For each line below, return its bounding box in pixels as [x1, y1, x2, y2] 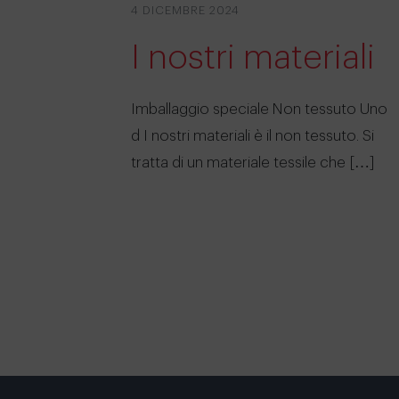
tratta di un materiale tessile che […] [131, 154, 375, 170]
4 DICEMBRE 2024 [131, 4, 240, 16]
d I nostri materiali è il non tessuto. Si [131, 127, 374, 143]
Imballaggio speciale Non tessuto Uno [131, 101, 387, 117]
